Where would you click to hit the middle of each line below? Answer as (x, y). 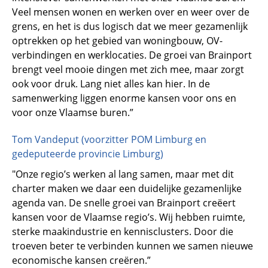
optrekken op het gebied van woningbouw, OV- (117, 41)
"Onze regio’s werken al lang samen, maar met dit (123, 174)
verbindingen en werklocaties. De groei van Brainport (132, 55)
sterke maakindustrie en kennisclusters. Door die (123, 232)
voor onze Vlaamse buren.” (73, 113)
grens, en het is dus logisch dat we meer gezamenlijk (130, 27)
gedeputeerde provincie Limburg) (88, 153)
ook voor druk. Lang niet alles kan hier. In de (111, 84)
